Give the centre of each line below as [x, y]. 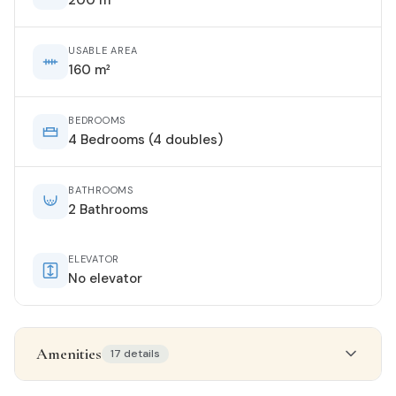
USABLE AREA [103, 50]
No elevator [105, 278]
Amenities [69, 353]
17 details [135, 353]
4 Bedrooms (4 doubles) [145, 139]
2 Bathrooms [108, 209]
